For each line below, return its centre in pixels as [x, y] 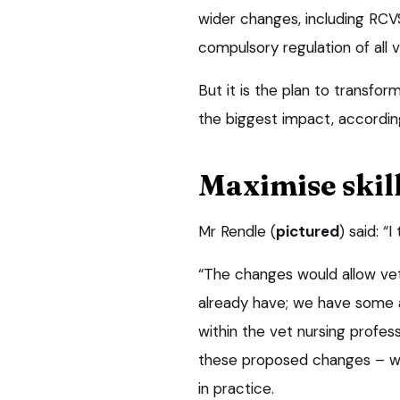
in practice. [236, 388]
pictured [308, 231]
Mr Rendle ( [237, 231]
